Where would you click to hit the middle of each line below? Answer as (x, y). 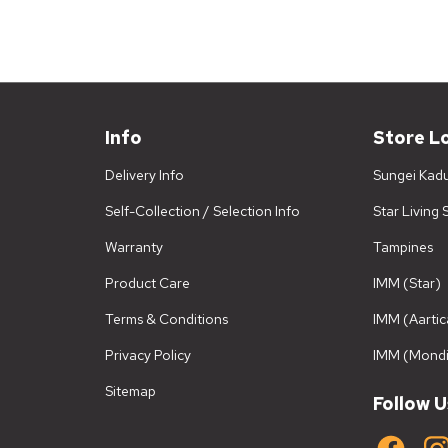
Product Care (147, 283)
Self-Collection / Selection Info (202, 211)
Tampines (403, 247)
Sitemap (130, 391)
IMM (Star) (407, 283)
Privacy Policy (147, 355)
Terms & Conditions (166, 319)
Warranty (133, 247)
